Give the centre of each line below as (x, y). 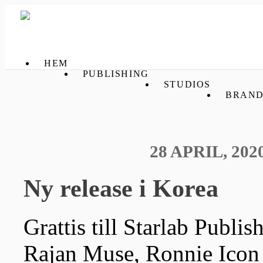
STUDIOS (187, 84)
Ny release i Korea (121, 189)
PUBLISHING (116, 74)
